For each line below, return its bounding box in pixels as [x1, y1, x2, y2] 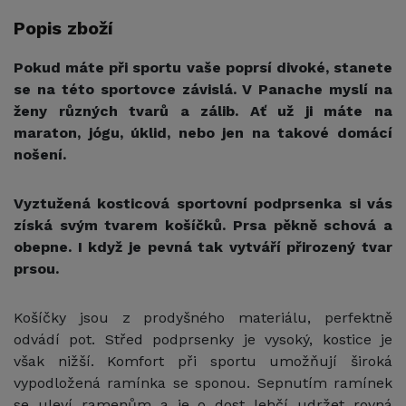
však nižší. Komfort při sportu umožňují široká [14, 353, 392, 371]
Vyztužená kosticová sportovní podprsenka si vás [14, 195, 392, 213]
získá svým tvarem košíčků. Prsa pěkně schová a [14, 217, 392, 235]
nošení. [14, 146, 71, 164]
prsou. [14, 260, 59, 278]
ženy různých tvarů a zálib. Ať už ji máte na [14, 102, 392, 121]
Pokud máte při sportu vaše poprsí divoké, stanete [14, 59, 392, 77]
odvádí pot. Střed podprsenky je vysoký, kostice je [14, 331, 392, 349]
